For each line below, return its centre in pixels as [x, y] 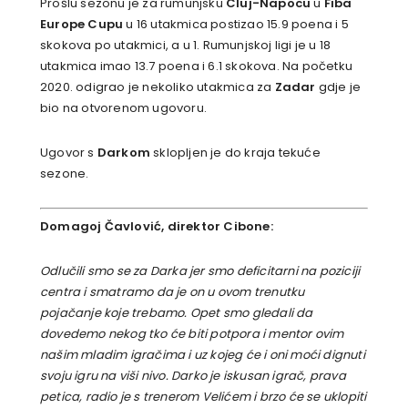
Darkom [124, 153]
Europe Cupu [82, 25]
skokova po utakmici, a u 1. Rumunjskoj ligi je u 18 [186, 46]
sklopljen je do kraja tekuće [235, 153]
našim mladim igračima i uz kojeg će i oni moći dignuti [203, 354]
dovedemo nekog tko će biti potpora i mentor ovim [192, 333]
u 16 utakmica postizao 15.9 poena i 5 [236, 25]
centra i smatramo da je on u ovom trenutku [173, 291]
